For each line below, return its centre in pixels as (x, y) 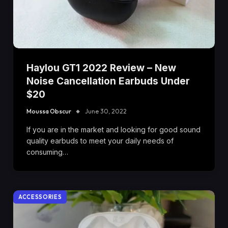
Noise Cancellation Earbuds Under (108, 81)
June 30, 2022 (106, 111)
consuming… (47, 152)
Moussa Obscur (49, 111)
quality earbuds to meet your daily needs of (100, 141)
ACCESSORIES (40, 197)
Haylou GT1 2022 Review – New (101, 68)
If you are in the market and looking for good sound (113, 130)
